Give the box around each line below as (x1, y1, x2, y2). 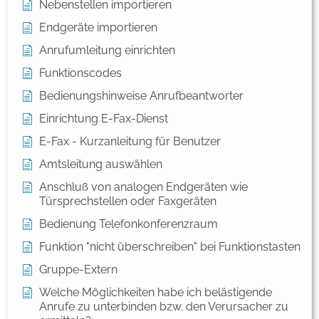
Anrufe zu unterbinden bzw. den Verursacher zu (39, 300, 288, 314)
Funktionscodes (39, 66, 122, 80)
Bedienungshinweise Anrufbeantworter (39, 89, 244, 103)
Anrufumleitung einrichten (39, 43, 175, 58)
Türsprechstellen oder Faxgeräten (39, 194, 216, 209)
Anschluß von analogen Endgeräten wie (39, 180, 248, 194)
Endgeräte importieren (39, 21, 157, 35)
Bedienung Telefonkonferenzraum (39, 217, 218, 231)
